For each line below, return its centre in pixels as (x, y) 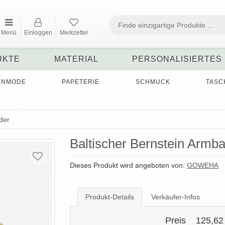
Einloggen (38, 33)
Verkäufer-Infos (176, 197)
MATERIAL (76, 59)
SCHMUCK (153, 82)
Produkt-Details (110, 197)
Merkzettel (74, 33)
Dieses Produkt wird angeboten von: (128, 165)
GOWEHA (203, 165)
